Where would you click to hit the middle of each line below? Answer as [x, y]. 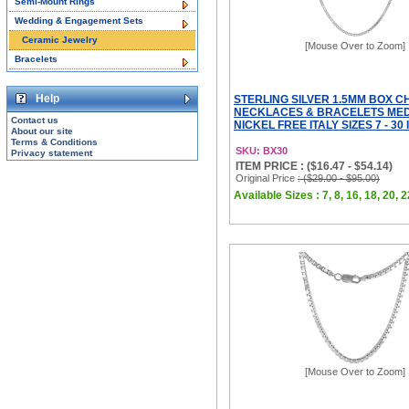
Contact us [35, 120]
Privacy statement [52, 153]
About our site [42, 131]
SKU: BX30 [262, 151]
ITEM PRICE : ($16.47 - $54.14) [314, 166]
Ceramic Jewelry [60, 40]
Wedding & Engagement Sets [79, 21]
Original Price [267, 178]
